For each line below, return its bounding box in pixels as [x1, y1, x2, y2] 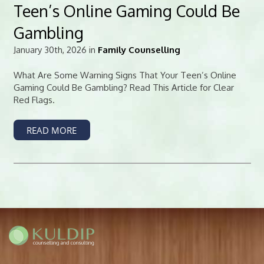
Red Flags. [13, 94, 55, 105]
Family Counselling [97, 44, 180, 55]
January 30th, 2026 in [13, 44, 98, 55]
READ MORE [27, 124, 77, 136]
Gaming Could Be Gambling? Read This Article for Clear [13, 82, 234, 93]
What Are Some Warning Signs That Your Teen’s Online [13, 70, 236, 81]
